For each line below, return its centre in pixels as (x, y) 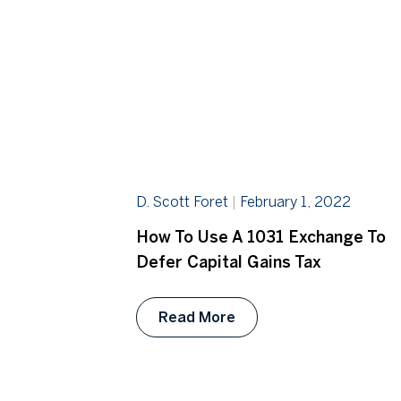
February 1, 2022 (294, 202)
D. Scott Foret (184, 202)
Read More (197, 318)
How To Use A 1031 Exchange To (261, 238)
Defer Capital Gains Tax (229, 263)
